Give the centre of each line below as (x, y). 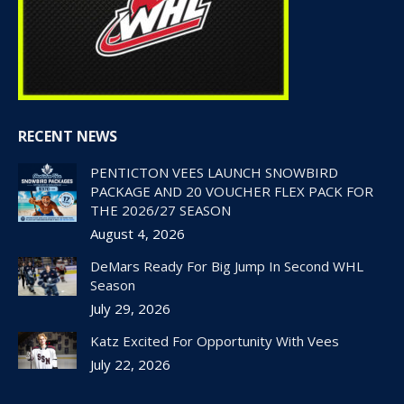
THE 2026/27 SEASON (161, 210)
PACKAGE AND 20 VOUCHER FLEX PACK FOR (232, 191)
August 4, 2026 (138, 233)
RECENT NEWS (68, 136)
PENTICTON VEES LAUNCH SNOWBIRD (214, 172)
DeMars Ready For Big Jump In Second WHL (227, 266)
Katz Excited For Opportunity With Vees (215, 340)
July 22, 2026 (130, 364)
